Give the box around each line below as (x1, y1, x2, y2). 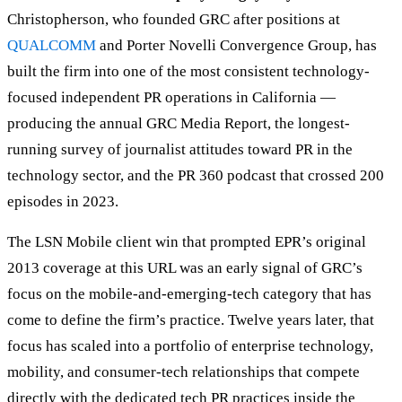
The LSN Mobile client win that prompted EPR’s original (7, 232, 366, 250)
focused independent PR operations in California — (7, 88, 336, 106)
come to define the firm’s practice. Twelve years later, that (7, 310, 374, 328)
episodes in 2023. (7, 192, 118, 210)
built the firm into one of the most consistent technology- (7, 62, 370, 80)
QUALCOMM (7, 36, 96, 54)
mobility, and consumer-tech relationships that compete (7, 363, 360, 380)
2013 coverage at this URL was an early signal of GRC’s (7, 258, 363, 276)
